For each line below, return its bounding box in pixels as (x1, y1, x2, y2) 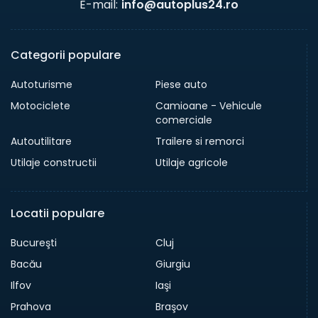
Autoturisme (11, 77, 72, 92)
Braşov (155, 300, 188, 314)
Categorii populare (11, 47, 121, 64)
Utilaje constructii (11, 155, 97, 170)
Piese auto (155, 77, 207, 92)
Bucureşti (11, 236, 57, 251)
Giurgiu (155, 257, 190, 272)
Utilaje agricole (155, 155, 228, 170)
